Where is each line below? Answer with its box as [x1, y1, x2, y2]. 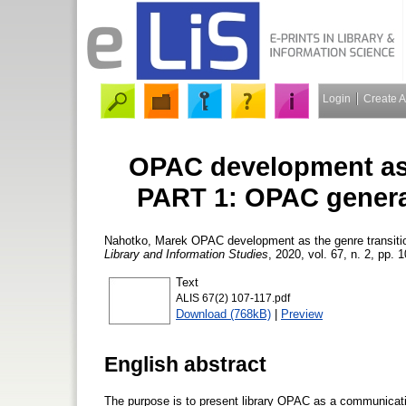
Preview [281, 306, 323, 321]
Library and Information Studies [104, 246, 268, 261]
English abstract [104, 352, 266, 376]
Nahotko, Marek [104, 233, 188, 247]
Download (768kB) [176, 306, 271, 321]
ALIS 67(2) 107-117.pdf [176, 292, 290, 304]
